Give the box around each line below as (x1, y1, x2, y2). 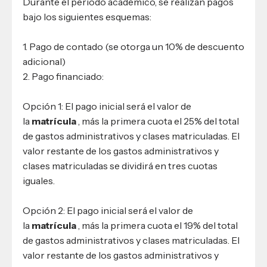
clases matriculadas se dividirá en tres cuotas (23, 159, 218, 172)
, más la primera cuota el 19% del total (76, 219, 238, 231)
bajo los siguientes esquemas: (23, 11, 151, 23)
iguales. (23, 174, 55, 187)
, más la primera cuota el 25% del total (76, 114, 239, 127)
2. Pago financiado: (23, 70, 104, 82)
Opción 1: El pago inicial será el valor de (23, 100, 191, 112)
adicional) (23, 55, 66, 67)
